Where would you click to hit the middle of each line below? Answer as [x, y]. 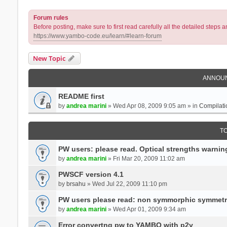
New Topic [49, 58]
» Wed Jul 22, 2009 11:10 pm [126, 184]
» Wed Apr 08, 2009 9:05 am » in [153, 106]
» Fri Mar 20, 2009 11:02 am [145, 158]
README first [81, 96]
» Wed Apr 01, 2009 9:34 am [146, 209]
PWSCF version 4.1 [91, 174]
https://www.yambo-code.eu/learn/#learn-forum [97, 36]
